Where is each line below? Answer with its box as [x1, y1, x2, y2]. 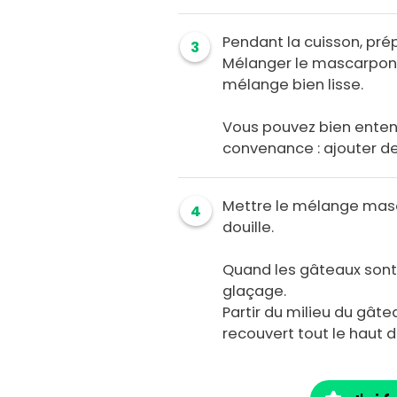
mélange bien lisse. [222, 74, 364, 96]
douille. [222, 217, 275, 238]
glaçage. [222, 281, 287, 302]
